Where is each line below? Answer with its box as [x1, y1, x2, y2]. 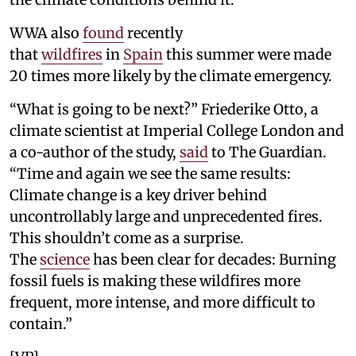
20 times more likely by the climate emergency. [10, 67, 332, 86]
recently [124, 24, 183, 43]
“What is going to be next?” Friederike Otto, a [10, 100, 319, 119]
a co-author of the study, [10, 143, 180, 162]
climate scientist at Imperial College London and [10, 122, 344, 141]
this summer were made [163, 45, 331, 64]
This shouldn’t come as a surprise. [10, 229, 244, 248]
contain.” [10, 315, 72, 334]
